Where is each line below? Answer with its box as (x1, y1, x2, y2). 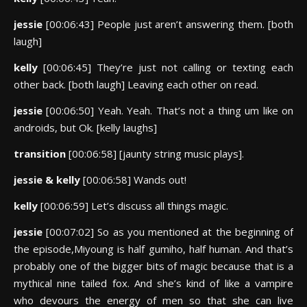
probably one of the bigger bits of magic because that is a (14, 259, 293, 273)
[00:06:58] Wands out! (83, 173, 186, 186)
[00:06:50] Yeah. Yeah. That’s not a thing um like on (46, 103, 294, 117)
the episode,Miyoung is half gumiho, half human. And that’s (14, 242, 293, 256)
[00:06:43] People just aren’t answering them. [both (45, 17, 294, 31)
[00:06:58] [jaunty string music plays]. (69, 147, 244, 160)
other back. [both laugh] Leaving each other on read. (14, 77, 258, 91)
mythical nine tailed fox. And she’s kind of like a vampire (14, 276, 293, 290)
